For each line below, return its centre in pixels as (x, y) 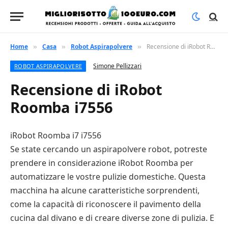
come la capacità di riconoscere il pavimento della (106, 204)
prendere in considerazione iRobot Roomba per (102, 163)
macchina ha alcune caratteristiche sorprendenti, (105, 190)
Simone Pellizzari (118, 66)
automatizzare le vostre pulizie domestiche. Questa (108, 177)
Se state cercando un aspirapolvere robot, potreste (109, 149)
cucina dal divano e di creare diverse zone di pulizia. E (112, 218)
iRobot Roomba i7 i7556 (56, 135)
